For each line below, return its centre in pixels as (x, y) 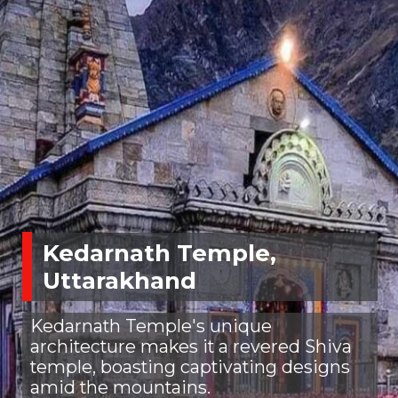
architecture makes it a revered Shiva (191, 347)
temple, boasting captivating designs (190, 367)
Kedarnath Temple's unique (151, 326)
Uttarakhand (119, 280)
